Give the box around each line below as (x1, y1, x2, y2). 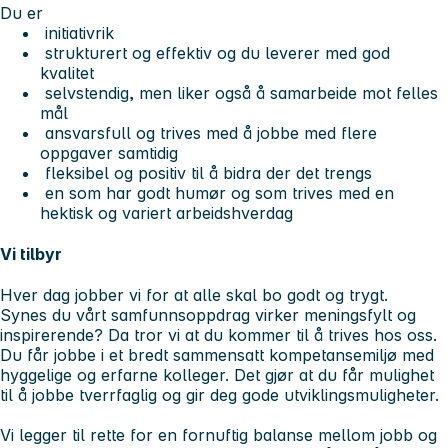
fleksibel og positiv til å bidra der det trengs (40, 162, 372, 183)
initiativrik (40, 22, 114, 43)
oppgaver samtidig (40, 142, 178, 163)
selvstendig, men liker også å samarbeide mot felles (40, 82, 438, 103)
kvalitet (40, 62, 94, 83)
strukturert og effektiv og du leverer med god (40, 42, 390, 63)
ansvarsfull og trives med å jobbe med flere (40, 122, 377, 143)
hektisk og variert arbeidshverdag (40, 202, 293, 223)
